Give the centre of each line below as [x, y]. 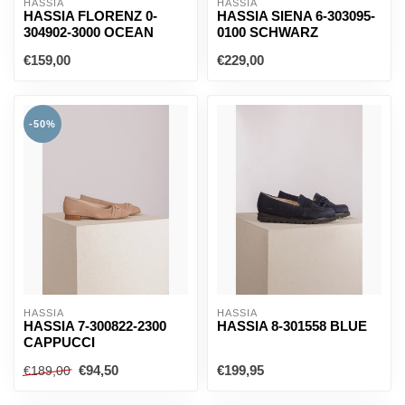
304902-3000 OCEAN [89, 32]
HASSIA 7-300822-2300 [95, 326]
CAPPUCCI [59, 342]
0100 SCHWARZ [268, 32]
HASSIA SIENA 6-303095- [296, 16]
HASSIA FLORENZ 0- [90, 16]
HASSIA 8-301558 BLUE [292, 326]
